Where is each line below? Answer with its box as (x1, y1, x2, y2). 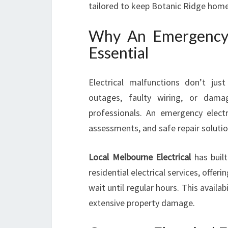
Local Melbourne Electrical (89, 151, 191, 163)
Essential (89, 43, 149, 62)
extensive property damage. (89, 197, 195, 209)
